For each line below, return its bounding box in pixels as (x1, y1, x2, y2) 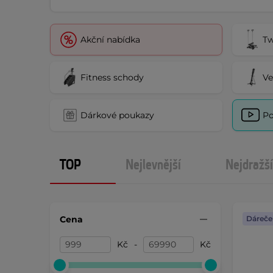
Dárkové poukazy (80, 109, 154, 121)
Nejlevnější (126, 156, 181, 174)
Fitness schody (80, 71, 144, 83)
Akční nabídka (80, 34, 140, 45)
